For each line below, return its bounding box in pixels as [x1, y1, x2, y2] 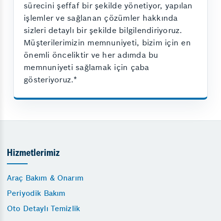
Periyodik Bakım [7, 188, 66, 198]
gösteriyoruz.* [24, 74, 77, 84]
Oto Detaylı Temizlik [7, 203, 80, 213]
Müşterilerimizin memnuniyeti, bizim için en [24, 37, 191, 47]
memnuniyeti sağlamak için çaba [24, 62, 149, 72]
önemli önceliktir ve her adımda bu [24, 49, 158, 60]
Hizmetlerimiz [7, 148, 60, 158]
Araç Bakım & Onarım [7, 173, 83, 183]
